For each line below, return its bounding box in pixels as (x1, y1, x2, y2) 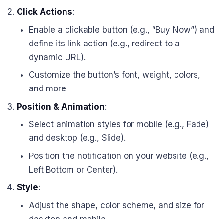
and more (29, 84, 66, 94)
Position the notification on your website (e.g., (29, 151, 209, 161)
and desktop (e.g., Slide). (29, 133, 126, 143)
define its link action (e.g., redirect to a (29, 38, 180, 48)
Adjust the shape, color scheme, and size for (29, 200, 204, 210)
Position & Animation (16, 101, 105, 111)
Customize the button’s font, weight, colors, (29, 70, 200, 80)
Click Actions (16, 7, 72, 17)
